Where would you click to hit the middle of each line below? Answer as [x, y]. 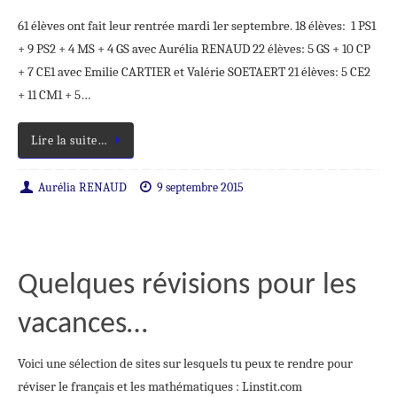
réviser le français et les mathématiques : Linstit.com [160, 387]
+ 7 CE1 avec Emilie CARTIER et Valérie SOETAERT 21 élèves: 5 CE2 [194, 72]
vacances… [82, 325]
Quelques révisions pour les [187, 286]
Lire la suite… [69, 141]
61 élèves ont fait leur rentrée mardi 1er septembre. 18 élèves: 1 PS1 [197, 26]
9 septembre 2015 [201, 188]
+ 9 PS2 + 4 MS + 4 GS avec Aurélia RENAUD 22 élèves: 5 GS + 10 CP [194, 49]
